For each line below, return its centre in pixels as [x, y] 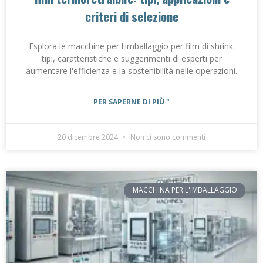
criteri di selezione [131, 16]
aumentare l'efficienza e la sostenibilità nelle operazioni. [131, 71]
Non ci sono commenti [167, 137]
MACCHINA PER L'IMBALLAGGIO [185, 190]
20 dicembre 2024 [89, 137]
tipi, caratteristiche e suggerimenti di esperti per [131, 59]
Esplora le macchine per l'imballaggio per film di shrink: [131, 46]
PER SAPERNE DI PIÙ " [131, 102]
